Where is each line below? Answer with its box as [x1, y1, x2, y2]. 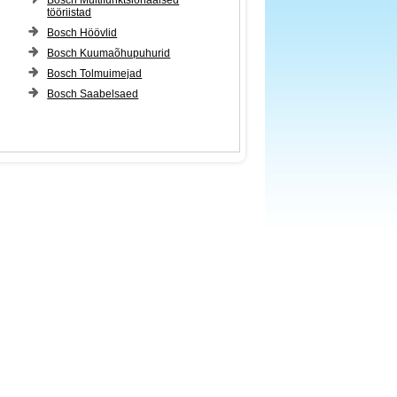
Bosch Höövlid [47, 27, 118, 39]
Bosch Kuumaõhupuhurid [47, 47, 171, 59]
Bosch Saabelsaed [47, 88, 139, 100]
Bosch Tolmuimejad [47, 67, 143, 80]
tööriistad [47, 6, 92, 19]
